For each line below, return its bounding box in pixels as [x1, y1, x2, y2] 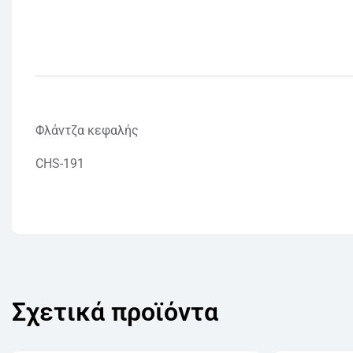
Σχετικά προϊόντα [12, 296, 218, 327]
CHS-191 [35, 155, 84, 171]
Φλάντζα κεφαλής [35, 122, 139, 138]
